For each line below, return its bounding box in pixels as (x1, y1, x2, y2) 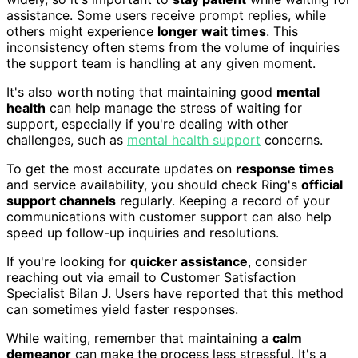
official (301, 177, 343, 193)
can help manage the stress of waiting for (46, 100, 302, 117)
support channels (6, 193, 116, 209)
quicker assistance (130, 253, 248, 270)
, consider (248, 253, 307, 270)
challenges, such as (6, 132, 127, 149)
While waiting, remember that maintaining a (6, 330, 272, 347)
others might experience (6, 23, 157, 40)
